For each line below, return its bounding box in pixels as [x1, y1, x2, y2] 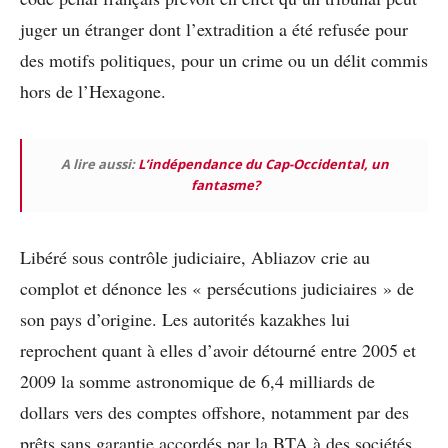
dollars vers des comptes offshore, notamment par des [20, 400, 409, 425]
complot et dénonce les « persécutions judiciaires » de [20, 276, 414, 301]
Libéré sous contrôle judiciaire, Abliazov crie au [20, 245, 370, 270]
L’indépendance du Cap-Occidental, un [138, 155, 389, 174]
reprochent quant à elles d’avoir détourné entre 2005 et [20, 338, 416, 363]
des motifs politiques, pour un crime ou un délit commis [20, 48, 428, 73]
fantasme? [190, 176, 260, 195]
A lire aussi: [61, 155, 138, 174]
